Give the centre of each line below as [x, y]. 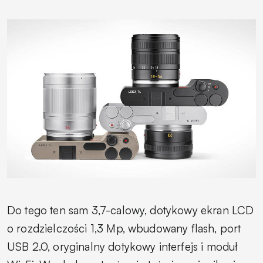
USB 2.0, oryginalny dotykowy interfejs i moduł [123, 246]
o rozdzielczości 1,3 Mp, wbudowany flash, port [124, 228]
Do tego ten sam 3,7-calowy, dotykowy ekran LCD [131, 210]
